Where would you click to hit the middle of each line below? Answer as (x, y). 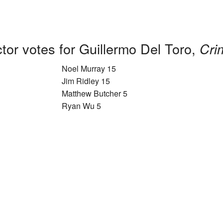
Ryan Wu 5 (81, 106)
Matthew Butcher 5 (95, 94)
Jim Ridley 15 (86, 81)
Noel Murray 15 (89, 69)
